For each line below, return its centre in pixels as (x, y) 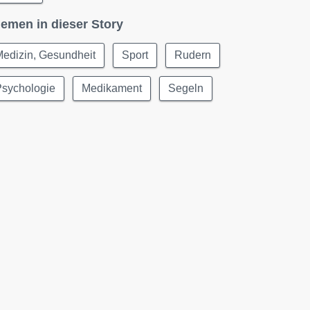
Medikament (112, 88)
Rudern (193, 55)
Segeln (186, 88)
